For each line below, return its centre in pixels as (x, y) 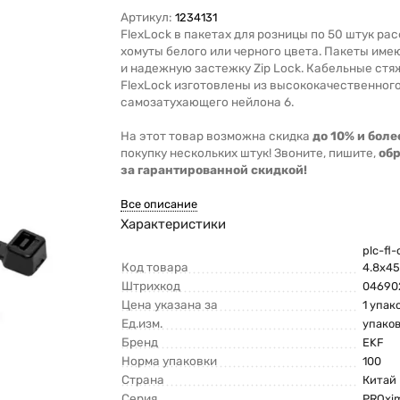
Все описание (159, 204)
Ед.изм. (142, 324)
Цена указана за (170, 305)
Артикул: (146, 17)
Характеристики (174, 225)
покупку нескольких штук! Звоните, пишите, (250, 153)
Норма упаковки (170, 361)
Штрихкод (151, 286)
